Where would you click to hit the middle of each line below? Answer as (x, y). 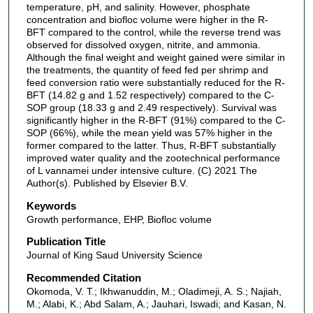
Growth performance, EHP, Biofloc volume (119, 219)
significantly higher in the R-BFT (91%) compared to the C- (156, 121)
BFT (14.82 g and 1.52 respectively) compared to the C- (150, 95)
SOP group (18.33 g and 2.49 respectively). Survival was (151, 108)
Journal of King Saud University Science (114, 255)
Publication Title (66, 242)
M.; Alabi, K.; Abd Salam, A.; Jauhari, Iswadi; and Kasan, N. (156, 304)
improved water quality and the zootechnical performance (153, 158)
